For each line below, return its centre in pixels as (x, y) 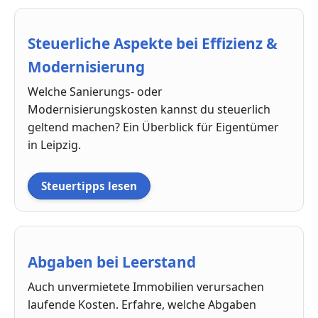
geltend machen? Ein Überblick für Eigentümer (153, 127)
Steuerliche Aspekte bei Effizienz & (153, 44)
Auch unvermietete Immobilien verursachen (146, 286)
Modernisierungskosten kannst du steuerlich (149, 110)
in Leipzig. (54, 145)
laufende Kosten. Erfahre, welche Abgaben (142, 304)
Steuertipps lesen (89, 186)
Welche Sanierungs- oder (95, 92)
